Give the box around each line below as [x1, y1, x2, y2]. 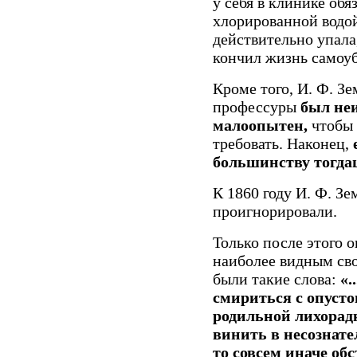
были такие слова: [213, 269, 340, 288]
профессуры [213, 97, 300, 116]
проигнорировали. [213, 202, 337, 220]
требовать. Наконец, [213, 134, 353, 152]
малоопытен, [213, 116, 308, 134]
